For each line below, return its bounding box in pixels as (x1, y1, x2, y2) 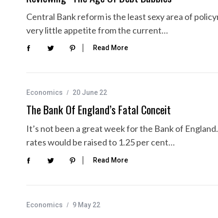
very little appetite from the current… (26, 24, 168, 36)
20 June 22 (73, 89, 107, 97)
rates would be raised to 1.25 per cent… (26, 137, 175, 148)
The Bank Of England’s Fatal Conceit (26, 101, 171, 118)
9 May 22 (73, 200, 100, 209)
